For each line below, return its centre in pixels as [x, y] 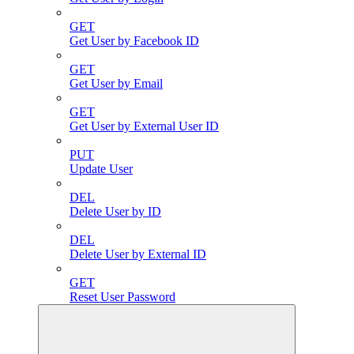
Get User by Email [116, 84]
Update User [101, 169]
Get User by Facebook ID [134, 41]
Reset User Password [122, 297]
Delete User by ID [115, 212]
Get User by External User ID [144, 126]
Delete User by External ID [138, 254]
